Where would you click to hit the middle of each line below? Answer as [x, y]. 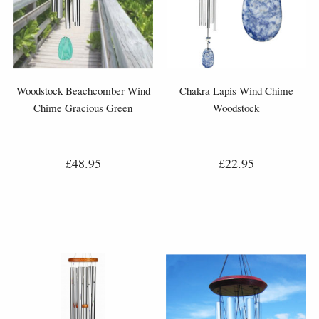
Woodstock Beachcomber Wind [83, 90]
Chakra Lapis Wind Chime [236, 90]
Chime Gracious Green [83, 107]
